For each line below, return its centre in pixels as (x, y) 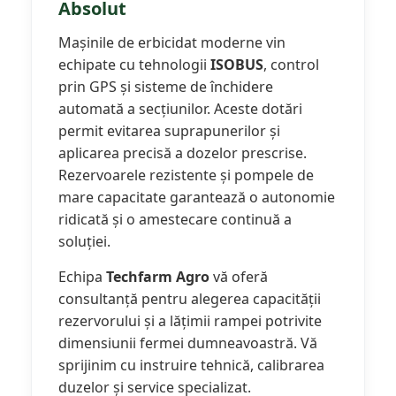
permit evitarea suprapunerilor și (169, 131)
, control (291, 65)
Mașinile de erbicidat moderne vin (172, 43)
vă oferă (239, 277)
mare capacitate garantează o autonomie (197, 198)
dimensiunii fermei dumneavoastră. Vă (188, 343)
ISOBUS (237, 65)
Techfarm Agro (158, 277)
